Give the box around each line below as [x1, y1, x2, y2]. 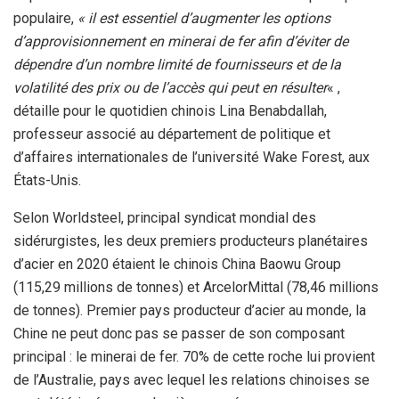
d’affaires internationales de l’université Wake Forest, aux [13, 148, 370, 166]
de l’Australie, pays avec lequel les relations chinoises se [13, 370, 370, 388]
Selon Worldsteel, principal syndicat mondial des [13, 208, 316, 226]
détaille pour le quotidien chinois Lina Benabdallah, [13, 102, 327, 119]
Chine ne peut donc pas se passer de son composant [13, 324, 345, 342]
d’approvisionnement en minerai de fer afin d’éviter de [13, 32, 348, 50]
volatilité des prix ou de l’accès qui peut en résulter [13, 78, 327, 96]
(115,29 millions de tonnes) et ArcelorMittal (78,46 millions [13, 278, 379, 296]
